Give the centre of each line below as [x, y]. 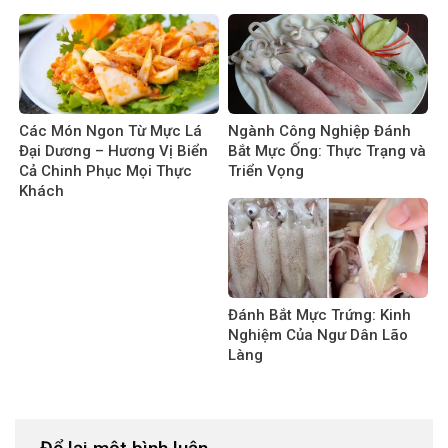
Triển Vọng [266, 170]
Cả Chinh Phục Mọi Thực [105, 170]
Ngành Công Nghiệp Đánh [319, 130]
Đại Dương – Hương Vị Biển [113, 150]
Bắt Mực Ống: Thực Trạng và [327, 150]
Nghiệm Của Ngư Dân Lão [318, 335]
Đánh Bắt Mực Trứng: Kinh [319, 315]
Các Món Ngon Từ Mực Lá [110, 130]
